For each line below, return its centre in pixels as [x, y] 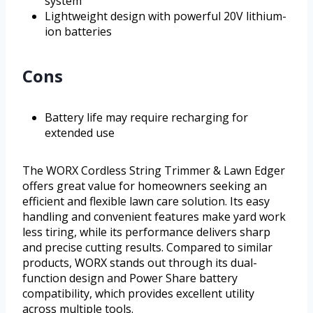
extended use [80, 133]
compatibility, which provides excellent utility [138, 294]
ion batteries [78, 32]
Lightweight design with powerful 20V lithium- [166, 16]
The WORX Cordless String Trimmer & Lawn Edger [154, 171]
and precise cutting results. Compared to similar [147, 248]
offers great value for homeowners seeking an [145, 186]
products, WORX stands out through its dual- [140, 263]
